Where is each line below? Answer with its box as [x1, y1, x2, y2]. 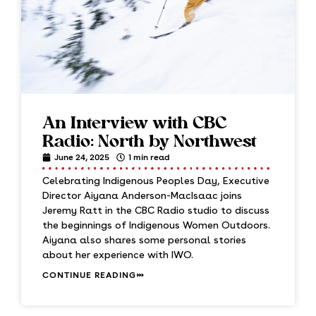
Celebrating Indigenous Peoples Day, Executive [42, 175, 269, 186]
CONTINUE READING [42, 270, 136, 280]
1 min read [128, 152, 170, 162]
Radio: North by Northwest [42, 134, 257, 151]
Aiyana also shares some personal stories [42, 234, 246, 245]
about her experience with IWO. [42, 249, 196, 260]
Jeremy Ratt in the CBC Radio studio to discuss [42, 205, 269, 216]
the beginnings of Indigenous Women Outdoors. [42, 219, 270, 231]
